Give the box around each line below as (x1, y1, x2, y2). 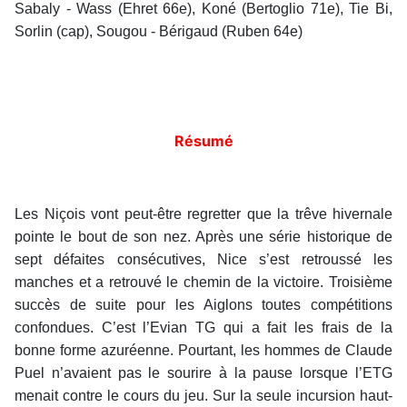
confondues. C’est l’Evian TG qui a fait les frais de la (15, 320, 392, 336)
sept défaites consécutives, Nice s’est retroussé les (15, 252, 392, 268)
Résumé (174, 132, 233, 151)
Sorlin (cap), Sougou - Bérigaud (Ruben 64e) (15, 24, 303, 40)
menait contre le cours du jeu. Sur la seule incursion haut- (15, 388, 392, 404)
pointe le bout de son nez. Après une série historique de (15, 229, 392, 245)
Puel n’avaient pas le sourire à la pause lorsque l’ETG (15, 365, 392, 382)
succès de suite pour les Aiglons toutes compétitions (15, 297, 392, 313)
